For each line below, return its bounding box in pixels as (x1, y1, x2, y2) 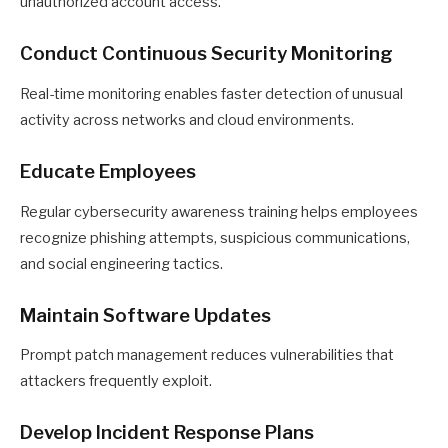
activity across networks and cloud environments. (20, 110, 354, 129)
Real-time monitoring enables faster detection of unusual (20, 84, 403, 103)
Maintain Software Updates (20, 303, 271, 327)
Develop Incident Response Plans (20, 421, 314, 445)
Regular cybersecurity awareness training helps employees (20, 202, 418, 221)
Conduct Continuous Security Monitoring (20, 41, 393, 65)
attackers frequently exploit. (20, 372, 212, 391)
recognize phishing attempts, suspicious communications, (20, 228, 410, 247)
